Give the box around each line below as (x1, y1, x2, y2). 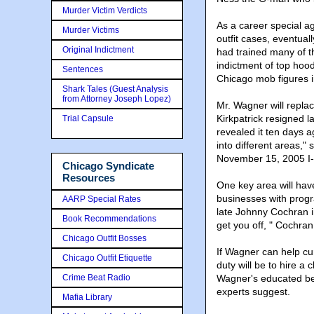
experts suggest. (217, 286, 290, 297)
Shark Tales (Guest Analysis (62, 84, 168, 94)
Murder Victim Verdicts (62, 6, 147, 15)
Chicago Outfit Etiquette (62, 252, 152, 263)
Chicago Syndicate (62, 160, 154, 172)
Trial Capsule (62, 114, 114, 123)
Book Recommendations (62, 213, 156, 224)
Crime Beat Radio (62, 272, 130, 282)
